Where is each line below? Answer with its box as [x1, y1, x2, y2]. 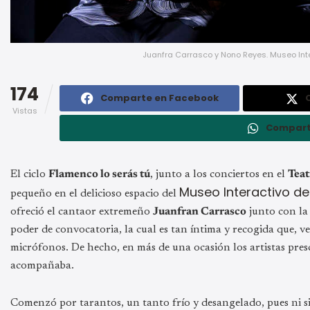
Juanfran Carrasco [153, 206, 246, 217]
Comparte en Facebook [100, 91, 219, 104]
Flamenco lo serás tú [48, 168, 150, 180]
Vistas [12, 104, 37, 116]
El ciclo [10, 168, 48, 180]
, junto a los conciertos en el [150, 168, 288, 180]
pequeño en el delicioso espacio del [10, 188, 179, 199]
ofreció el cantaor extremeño [10, 206, 153, 217]
